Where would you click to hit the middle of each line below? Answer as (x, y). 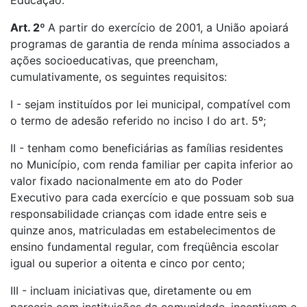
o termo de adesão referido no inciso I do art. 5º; (138, 121)
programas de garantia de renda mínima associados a (150, 44)
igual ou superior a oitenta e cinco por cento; (127, 263)
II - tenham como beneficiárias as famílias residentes (147, 148)
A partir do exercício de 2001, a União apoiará (168, 27)
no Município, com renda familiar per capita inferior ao (152, 164)
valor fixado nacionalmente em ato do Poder (126, 181)
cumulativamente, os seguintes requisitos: (119, 77)
